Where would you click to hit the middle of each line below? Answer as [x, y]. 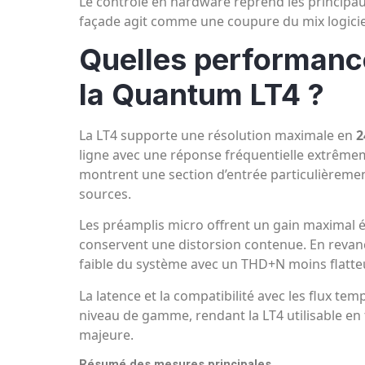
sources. [105, 193]
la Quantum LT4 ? [202, 94]
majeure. [106, 334]
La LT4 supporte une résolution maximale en [218, 135]
